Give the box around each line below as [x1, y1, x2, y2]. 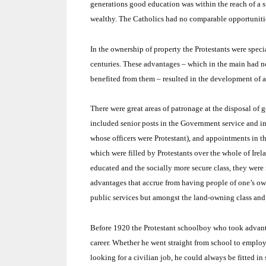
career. [90, 237, 110, 247]
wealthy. [90, 14, 117, 24]
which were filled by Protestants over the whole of [90, 148, 252, 158]
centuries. [90, 59, 121, 68]
